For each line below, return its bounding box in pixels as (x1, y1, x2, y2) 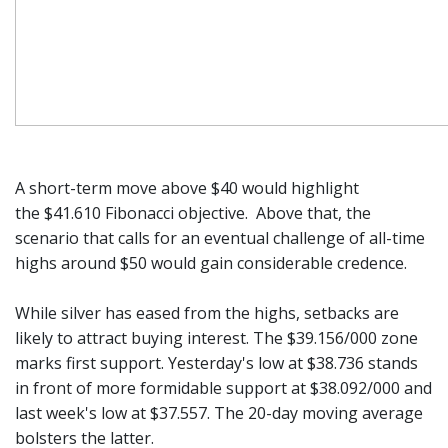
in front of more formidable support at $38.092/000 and (15, 377, 432, 399)
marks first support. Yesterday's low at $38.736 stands (15, 352, 418, 374)
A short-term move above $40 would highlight (15, 177, 359, 199)
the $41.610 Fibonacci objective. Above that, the (15, 202, 371, 224)
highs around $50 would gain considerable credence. (15, 252, 407, 274)
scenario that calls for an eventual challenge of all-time (15, 227, 425, 249)
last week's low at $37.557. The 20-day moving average (15, 402, 423, 424)
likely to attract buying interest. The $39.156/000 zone (15, 327, 418, 349)
